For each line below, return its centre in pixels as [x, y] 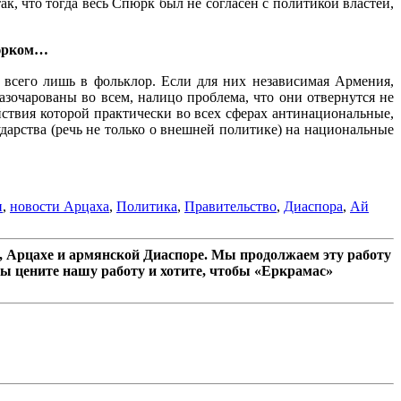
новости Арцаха [60, 207]
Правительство [230, 207]
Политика [147, 207]
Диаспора [313, 207]
